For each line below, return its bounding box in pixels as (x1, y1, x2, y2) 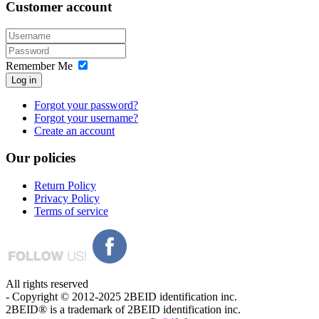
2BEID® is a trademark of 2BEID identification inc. (6, 303, 241, 316)
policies (30, 150, 75, 166)
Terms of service (34, 205, 108, 218)
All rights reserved (6, 278, 88, 291)
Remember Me (6, 59, 73, 72)
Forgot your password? (34, 98, 138, 111)
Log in (11, 74, 36, 85)
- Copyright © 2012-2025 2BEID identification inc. (6, 291, 237, 303)
